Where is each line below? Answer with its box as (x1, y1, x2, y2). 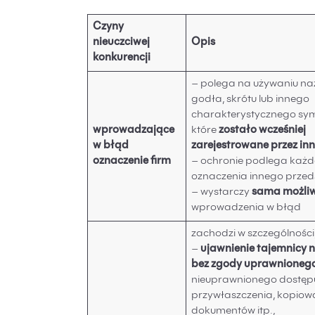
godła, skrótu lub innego (191, 94, 310, 105)
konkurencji (93, 53, 151, 64)
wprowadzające (93, 125, 175, 136)
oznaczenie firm (93, 156, 172, 167)
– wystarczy (191, 187, 252, 198)
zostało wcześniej (219, 125, 307, 136)
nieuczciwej (93, 37, 150, 49)
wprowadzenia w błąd (191, 202, 306, 214)
